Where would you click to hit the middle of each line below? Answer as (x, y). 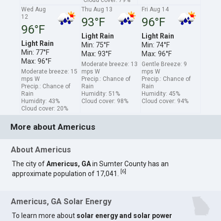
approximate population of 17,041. (66, 173)
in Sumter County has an (130, 164)
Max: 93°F (97, 54)
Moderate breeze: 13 (110, 64)
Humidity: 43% (41, 101)
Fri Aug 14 (155, 9)
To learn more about (44, 216)
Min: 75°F (96, 45)
